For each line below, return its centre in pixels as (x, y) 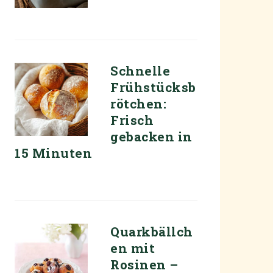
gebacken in (151, 136)
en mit (133, 248)
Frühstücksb (153, 87)
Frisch (132, 120)
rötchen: (138, 104)
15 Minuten (53, 153)
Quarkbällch (152, 232)
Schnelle (140, 71)
